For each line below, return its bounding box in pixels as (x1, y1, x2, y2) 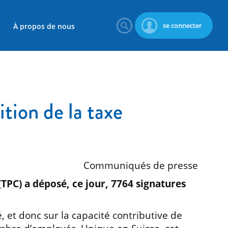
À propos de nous (13, 21, 75, 31)
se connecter (163, 21, 202, 30)
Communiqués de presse (83, 158, 198, 172)
